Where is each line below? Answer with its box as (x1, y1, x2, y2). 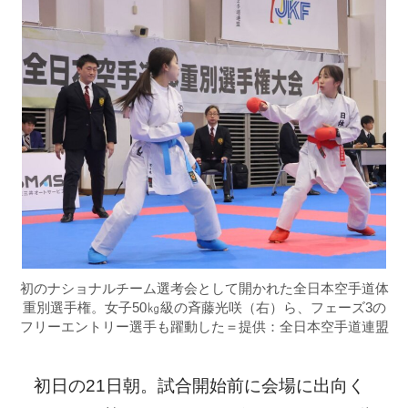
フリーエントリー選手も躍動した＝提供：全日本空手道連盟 (19, 319, 389, 335)
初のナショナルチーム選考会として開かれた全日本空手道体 (19, 280, 389, 297)
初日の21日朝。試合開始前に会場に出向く (15, 375, 365, 395)
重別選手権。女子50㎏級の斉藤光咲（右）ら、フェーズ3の (22, 300, 386, 316)
